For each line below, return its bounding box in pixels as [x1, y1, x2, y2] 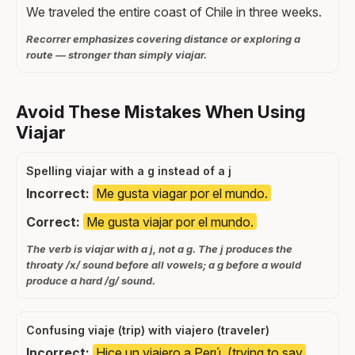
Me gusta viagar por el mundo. [96, 185, 268, 201]
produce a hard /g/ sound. [26, 273, 155, 287]
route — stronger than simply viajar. [26, 48, 207, 61]
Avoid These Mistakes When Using [16, 101, 306, 122]
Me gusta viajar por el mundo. [86, 213, 254, 230]
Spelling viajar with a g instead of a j [26, 163, 231, 177]
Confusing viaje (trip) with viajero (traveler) [26, 323, 269, 337]
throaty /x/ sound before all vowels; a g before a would [26, 258, 301, 271]
